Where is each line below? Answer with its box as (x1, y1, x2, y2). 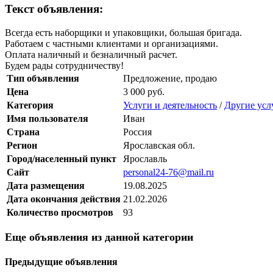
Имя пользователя (7, 113, 88, 124)
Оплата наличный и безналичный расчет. (5, 49, 177, 60)
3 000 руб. (123, 86, 165, 97)
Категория (7, 99, 54, 110)
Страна (7, 126, 40, 137)
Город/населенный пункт (7, 153, 116, 164)
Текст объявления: (5, 2, 103, 16)
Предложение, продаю (123, 73, 217, 83)
